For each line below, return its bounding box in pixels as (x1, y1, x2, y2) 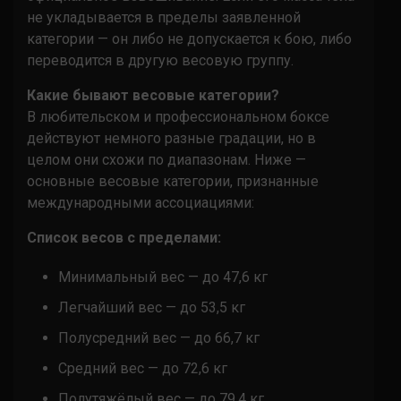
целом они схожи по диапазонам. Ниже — (27, 150, 306, 168)
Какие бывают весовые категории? (27, 86, 279, 104)
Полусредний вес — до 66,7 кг (58, 328, 260, 346)
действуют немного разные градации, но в (27, 129, 316, 147)
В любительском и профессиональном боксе (27, 107, 329, 125)
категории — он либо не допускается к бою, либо (27, 30, 352, 47)
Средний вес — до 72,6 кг (58, 359, 227, 377)
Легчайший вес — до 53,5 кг (58, 298, 245, 316)
